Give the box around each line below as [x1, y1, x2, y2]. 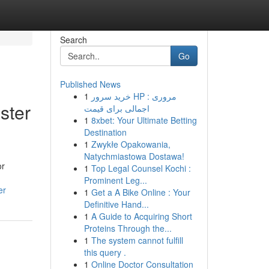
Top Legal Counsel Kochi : [91, 162, 191, 174]
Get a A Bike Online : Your [91, 186, 190, 198]
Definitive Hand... [83, 198, 149, 210]
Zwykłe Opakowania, [91, 138, 171, 150]
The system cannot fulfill [91, 234, 183, 246]
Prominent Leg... [83, 174, 147, 186]
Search [59, 34, 87, 46]
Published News [59, 78, 121, 90]
